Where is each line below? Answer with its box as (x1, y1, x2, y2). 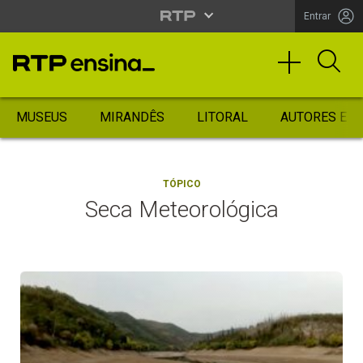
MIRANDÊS (100, 109, 164, 125)
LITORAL (197, 109, 248, 125)
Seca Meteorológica (84, 196, 279, 223)
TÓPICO (162, 178, 201, 190)
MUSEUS (16, 109, 67, 125)
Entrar (304, 10, 331, 22)
